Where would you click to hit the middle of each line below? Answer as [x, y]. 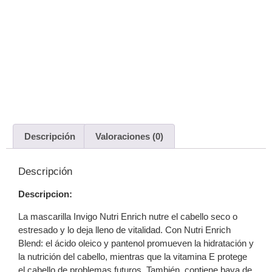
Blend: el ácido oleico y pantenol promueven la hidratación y [136, 243]
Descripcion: [45, 194]
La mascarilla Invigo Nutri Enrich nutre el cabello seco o [128, 216]
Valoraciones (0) [129, 137]
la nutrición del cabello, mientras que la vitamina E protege [133, 256]
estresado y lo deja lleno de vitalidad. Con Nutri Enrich [124, 229]
